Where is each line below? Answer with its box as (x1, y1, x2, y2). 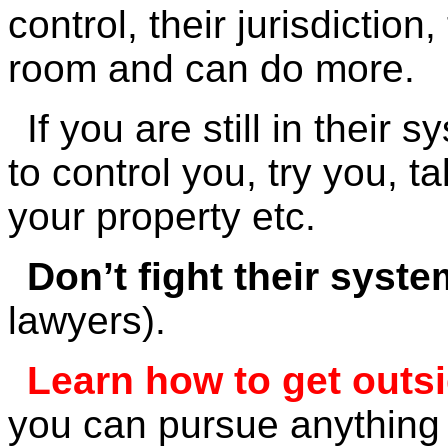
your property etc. (8, 195, 316, 238)
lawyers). (8, 299, 166, 342)
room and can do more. (8, 47, 415, 90)
